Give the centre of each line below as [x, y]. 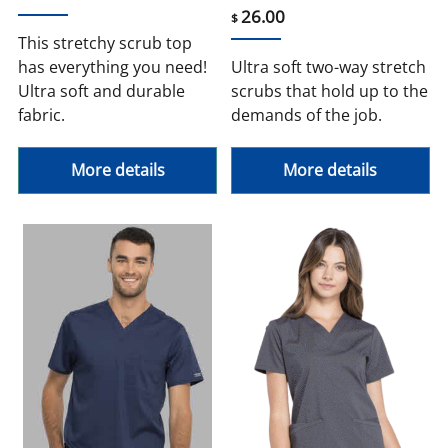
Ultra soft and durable [102, 91]
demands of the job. [306, 115]
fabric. [42, 115]
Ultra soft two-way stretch [328, 67]
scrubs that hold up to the [329, 91]
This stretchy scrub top [105, 43]
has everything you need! [113, 67]
